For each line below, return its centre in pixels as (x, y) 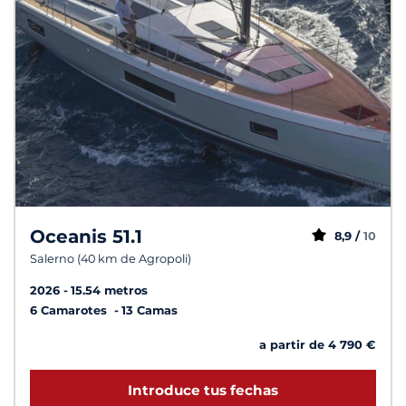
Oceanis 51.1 (86, 236)
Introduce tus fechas (203, 391)
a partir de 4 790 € (318, 344)
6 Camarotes (70, 310)
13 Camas (150, 310)
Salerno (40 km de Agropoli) (111, 258)
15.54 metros (109, 290)
